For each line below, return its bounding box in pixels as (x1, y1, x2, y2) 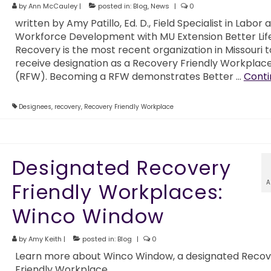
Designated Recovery (11, 154, 232, 181)
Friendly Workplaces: (11, 178, 224, 206)
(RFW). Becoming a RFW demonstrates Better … (15, 69, 244, 83)
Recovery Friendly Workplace (83, 102, 174, 111)
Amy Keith (28, 233, 62, 244)
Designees (18, 102, 51, 111)
